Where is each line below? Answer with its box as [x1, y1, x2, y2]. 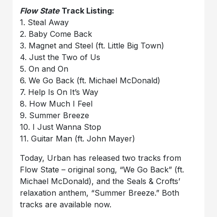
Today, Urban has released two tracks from [20, 153, 182, 163]
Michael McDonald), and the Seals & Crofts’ [20, 176, 181, 186]
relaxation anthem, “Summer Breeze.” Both [20, 188, 180, 198]
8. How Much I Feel [20, 99, 93, 109]
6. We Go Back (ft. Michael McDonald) [20, 76, 161, 86]
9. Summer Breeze [20, 110, 90, 121]
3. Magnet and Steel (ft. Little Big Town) [20, 41, 165, 51]
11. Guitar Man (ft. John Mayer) [20, 134, 136, 144]
